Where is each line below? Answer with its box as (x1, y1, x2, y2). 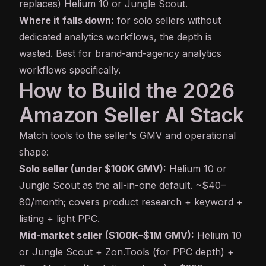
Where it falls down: (19, 14, 114, 27)
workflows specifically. (19, 64, 121, 77)
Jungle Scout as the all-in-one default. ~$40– (19, 179, 226, 192)
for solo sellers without (114, 14, 221, 27)
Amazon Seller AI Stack (19, 103, 244, 128)
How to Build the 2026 (19, 78, 235, 103)
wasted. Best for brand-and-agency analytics (19, 47, 221, 60)
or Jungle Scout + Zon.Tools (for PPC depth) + (19, 246, 234, 258)
